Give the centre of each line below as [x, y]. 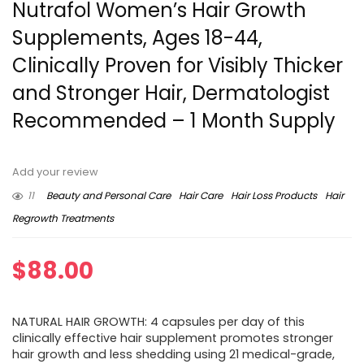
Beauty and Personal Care [108, 196]
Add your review [55, 172]
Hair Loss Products [274, 196]
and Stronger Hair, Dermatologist [171, 93]
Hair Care [201, 196]
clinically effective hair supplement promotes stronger [173, 338]
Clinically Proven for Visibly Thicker [178, 66]
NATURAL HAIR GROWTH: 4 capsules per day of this [158, 322]
